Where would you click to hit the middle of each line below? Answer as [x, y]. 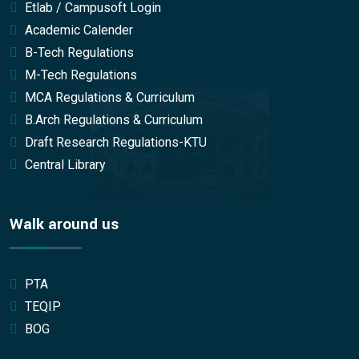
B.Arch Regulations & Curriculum [112, 119]
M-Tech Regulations [79, 75]
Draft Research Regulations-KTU [114, 142]
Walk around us [64, 224]
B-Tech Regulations [78, 52]
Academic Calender [77, 30]
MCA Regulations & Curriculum [108, 97]
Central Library [64, 164]
